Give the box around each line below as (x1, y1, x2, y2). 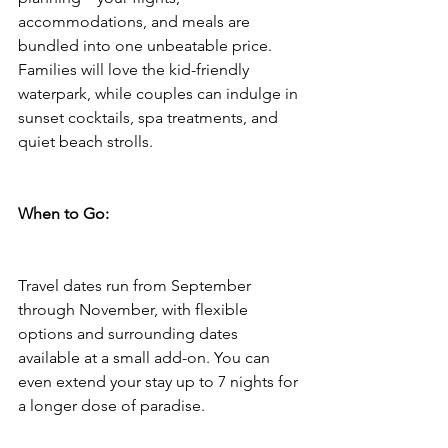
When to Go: (18, 204, 109, 224)
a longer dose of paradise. (18, 396, 205, 416)
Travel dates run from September (18, 276, 255, 296)
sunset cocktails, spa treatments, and (18, 108, 282, 128)
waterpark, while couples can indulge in (18, 84, 302, 104)
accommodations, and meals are (18, 12, 254, 32)
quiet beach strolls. (18, 132, 153, 152)
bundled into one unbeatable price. (18, 36, 276, 56)
